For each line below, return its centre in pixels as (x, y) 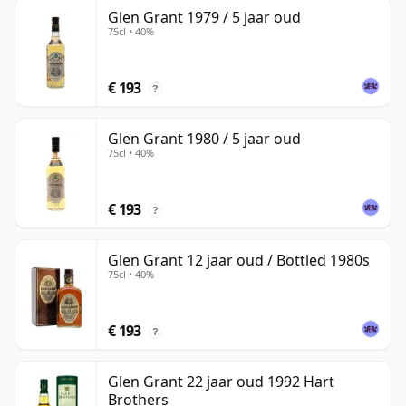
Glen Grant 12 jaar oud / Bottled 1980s (239, 261)
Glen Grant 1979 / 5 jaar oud (204, 18)
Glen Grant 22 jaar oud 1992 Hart (221, 382)
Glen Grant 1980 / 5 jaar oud (204, 139)
